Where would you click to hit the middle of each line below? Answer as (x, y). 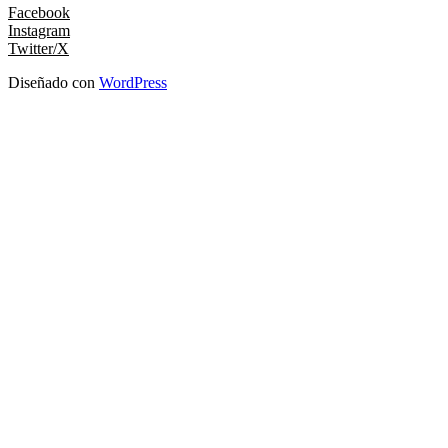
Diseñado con (53, 82)
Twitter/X (38, 48)
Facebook (39, 12)
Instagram (39, 30)
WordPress (133, 82)
